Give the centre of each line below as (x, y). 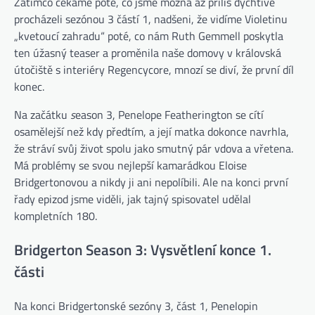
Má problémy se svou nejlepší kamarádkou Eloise (130, 166)
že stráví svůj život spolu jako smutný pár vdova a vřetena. (154, 149)
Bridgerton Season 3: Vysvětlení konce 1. (143, 250)
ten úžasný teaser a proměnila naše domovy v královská (148, 53)
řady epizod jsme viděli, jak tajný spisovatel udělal (133, 199)
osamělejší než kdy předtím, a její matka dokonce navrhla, (152, 132)
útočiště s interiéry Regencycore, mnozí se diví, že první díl (154, 70)
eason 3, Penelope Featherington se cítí (169, 115)
